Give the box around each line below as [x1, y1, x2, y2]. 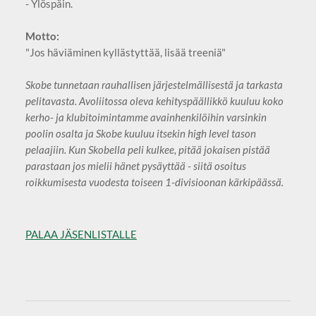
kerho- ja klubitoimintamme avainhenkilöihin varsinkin [25, 110, 267, 123]
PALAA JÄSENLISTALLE [25, 228, 137, 241]
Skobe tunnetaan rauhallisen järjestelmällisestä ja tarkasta [25, 78, 283, 91]
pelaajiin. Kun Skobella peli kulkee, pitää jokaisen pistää [25, 142, 270, 156]
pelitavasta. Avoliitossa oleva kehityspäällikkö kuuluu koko [25, 94, 284, 107]
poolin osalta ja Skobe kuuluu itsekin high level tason [25, 126, 256, 140]
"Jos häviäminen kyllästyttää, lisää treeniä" [25, 45, 226, 59]
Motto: [25, 29, 59, 42]
